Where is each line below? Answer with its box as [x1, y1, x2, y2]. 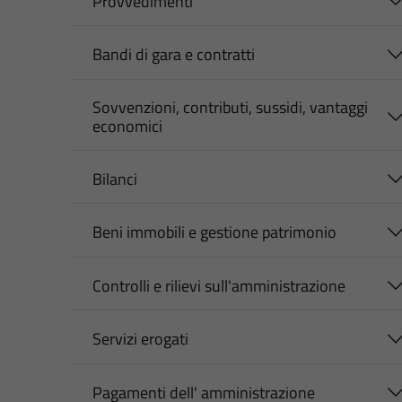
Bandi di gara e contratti [92, 42, 255, 67]
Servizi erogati [92, 327, 188, 352]
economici [92, 113, 162, 138]
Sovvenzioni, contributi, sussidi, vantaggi [92, 94, 368, 119]
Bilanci [92, 166, 137, 191]
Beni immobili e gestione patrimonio [92, 220, 336, 245]
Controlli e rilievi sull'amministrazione [92, 273, 345, 298]
